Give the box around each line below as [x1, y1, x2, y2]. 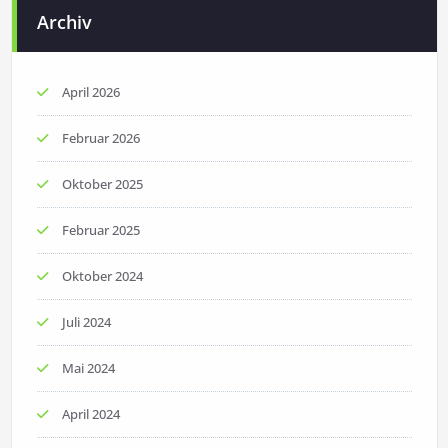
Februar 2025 [61, 221, 140, 240]
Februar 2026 [61, 129, 140, 148]
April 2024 [61, 405, 120, 424]
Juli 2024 [61, 313, 111, 332]
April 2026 [61, 83, 120, 102]
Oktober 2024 [61, 267, 143, 286]
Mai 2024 [61, 359, 115, 378]
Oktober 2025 [61, 175, 143, 194]
